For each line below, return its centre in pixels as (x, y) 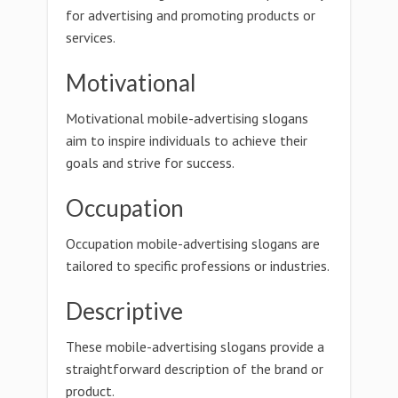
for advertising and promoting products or (191, 15)
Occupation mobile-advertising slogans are (193, 243)
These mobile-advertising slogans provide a (195, 346)
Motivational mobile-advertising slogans (187, 118)
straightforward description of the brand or (195, 369)
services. (91, 37)
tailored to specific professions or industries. (198, 266)
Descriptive (124, 311)
